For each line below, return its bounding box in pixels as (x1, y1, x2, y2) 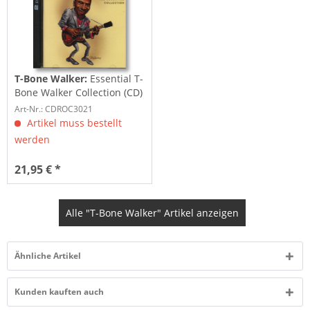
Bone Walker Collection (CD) (15, 86, 143, 100)
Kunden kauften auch (15, 286, 104, 298)
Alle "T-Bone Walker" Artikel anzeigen (65, 206, 239, 220)
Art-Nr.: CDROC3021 (15, 103, 93, 116)
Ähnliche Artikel (15, 250, 81, 262)
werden (15, 133, 51, 147)
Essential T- (90, 72, 144, 86)
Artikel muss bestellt (24, 116, 122, 130)
